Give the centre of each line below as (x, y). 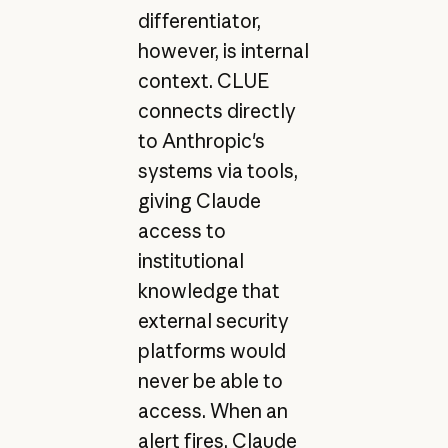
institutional (190, 260)
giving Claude (199, 200)
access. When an (212, 410)
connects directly (216, 110)
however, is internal (223, 50)
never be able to (210, 380)
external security (213, 320)
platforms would (211, 350)
